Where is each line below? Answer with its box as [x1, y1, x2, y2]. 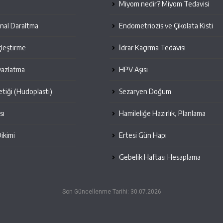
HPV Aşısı [117, 65, 148, 74]
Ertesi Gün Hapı [117, 130, 167, 139]
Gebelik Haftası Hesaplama [117, 152, 201, 161]
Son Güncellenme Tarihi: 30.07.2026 [62, 188, 161, 195]
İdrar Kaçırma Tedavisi [117, 43, 186, 52]
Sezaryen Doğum [117, 87, 171, 96]
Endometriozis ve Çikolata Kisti [117, 21, 213, 30]
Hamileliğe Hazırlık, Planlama [117, 109, 206, 117]
